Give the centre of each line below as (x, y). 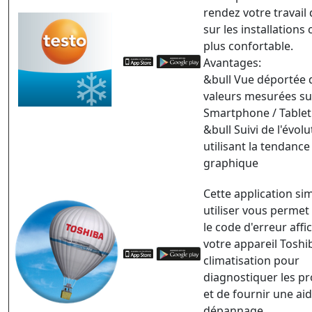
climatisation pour (251, 261)
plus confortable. (248, 46)
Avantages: (232, 63)
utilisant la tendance (257, 147)
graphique (231, 163)
